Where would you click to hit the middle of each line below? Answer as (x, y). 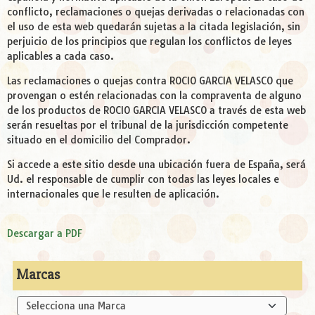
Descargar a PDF (45, 234)
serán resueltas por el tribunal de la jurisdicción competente (148, 126)
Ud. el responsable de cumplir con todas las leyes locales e (143, 180)
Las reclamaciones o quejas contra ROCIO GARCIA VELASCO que (150, 81)
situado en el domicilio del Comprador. (99, 140)
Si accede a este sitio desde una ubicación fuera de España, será (156, 165)
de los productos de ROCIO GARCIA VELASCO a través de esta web (156, 111)
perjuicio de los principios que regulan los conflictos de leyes (149, 42)
